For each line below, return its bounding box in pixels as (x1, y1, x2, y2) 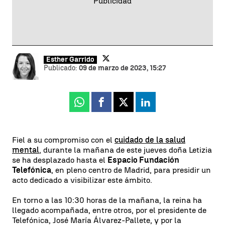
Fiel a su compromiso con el (12, 135, 115, 145)
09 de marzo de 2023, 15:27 (79, 63, 166, 72)
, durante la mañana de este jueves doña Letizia (39, 145, 212, 155)
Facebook (100, 101, 140, 111)
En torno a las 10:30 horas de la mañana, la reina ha (12, 195, 202, 205)
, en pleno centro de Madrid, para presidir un (51, 165, 211, 175)
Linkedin (145, 101, 182, 111)
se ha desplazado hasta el (12, 155, 107, 165)
